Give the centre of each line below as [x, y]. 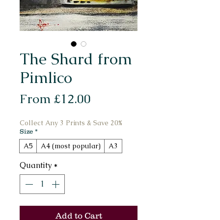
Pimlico [46, 78]
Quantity [36, 165]
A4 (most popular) [71, 146]
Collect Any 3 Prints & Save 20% [71, 123]
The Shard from [76, 59]
